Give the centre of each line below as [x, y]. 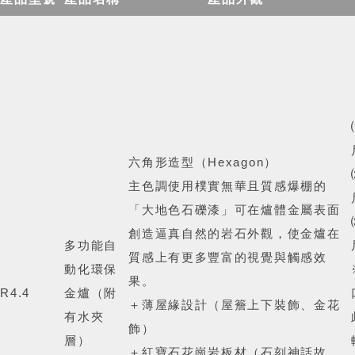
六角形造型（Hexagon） [203, 162]
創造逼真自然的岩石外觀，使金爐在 [235, 234]
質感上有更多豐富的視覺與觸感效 [228, 258]
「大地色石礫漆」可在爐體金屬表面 [235, 210]
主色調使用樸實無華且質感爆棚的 [228, 186]
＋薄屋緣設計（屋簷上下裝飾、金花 [235, 305]
